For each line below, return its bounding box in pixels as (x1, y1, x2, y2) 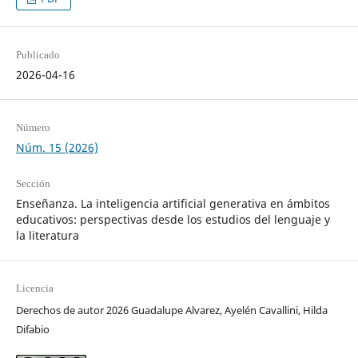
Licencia (15, 281, 54, 294)
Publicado (15, 48, 60, 61)
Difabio (15, 321, 50, 336)
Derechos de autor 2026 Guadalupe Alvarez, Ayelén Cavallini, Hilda (15, 302, 328, 317)
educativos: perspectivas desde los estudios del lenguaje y (15, 211, 330, 227)
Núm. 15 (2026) (15, 139, 98, 155)
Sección (15, 177, 50, 189)
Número (15, 121, 50, 133)
